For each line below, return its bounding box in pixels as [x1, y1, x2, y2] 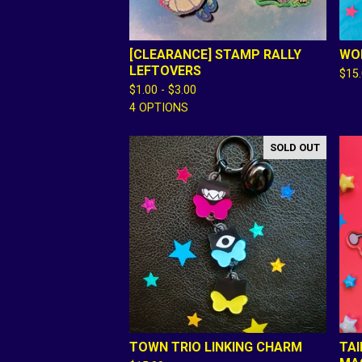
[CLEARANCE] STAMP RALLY [129, 47, 301, 62]
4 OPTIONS [129, 101, 188, 115]
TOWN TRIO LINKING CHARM [129, 339, 302, 355]
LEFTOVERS [129, 63, 201, 78]
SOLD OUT [270, 141, 320, 154]
